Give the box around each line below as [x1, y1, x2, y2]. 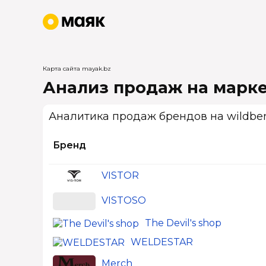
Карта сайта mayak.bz [43, 65, 111, 72]
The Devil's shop [145, 217, 221, 229]
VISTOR [102, 170, 139, 182]
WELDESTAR [131, 236, 193, 248]
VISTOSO [102, 195, 146, 207]
